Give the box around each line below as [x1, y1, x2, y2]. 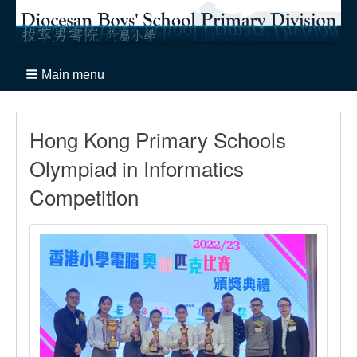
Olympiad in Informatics [29, 153, 244, 183]
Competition [29, 182, 139, 212]
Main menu [41, 68, 104, 82]
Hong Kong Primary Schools [29, 124, 286, 155]
